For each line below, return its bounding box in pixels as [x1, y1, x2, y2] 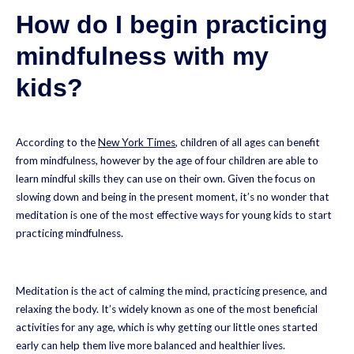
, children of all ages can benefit [175, 135, 320, 149]
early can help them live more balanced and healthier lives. [16, 338, 285, 352]
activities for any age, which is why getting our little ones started [16, 320, 318, 333]
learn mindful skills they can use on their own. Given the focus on [16, 171, 315, 185]
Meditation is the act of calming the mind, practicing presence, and [16, 284, 327, 297]
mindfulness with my [16, 42, 269, 71]
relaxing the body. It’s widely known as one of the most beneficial [16, 302, 318, 315]
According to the [16, 135, 98, 149]
